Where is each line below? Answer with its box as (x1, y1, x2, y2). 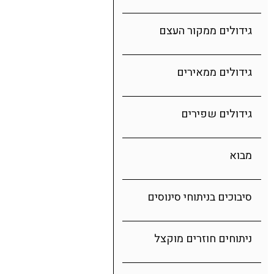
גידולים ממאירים (177, 64, 252, 81)
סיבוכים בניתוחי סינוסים (147, 189, 252, 206)
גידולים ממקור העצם (159, 23, 252, 39)
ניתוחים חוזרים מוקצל (154, 231, 252, 247)
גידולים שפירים (181, 106, 252, 122)
